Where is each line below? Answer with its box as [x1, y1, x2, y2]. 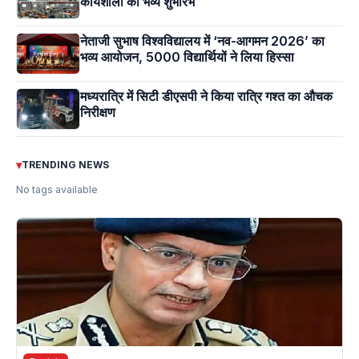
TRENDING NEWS [22, 159, 109, 171]
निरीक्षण [80, 104, 115, 121]
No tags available [16, 184, 98, 196]
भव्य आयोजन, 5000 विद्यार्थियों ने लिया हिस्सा [80, 49, 294, 66]
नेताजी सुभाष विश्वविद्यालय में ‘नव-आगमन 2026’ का [80, 33, 325, 50]
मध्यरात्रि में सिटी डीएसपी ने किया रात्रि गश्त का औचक [80, 88, 333, 105]
